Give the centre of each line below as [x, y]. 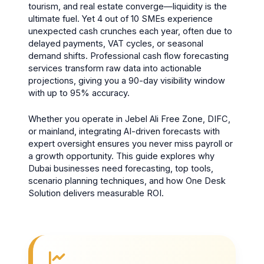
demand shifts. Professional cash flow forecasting [129, 56]
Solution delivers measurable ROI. [96, 194]
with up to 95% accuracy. [79, 93]
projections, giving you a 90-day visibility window [127, 80]
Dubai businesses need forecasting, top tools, [121, 169]
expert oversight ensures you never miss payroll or [131, 144]
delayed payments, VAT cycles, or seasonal [116, 43]
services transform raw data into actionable [115, 68]
